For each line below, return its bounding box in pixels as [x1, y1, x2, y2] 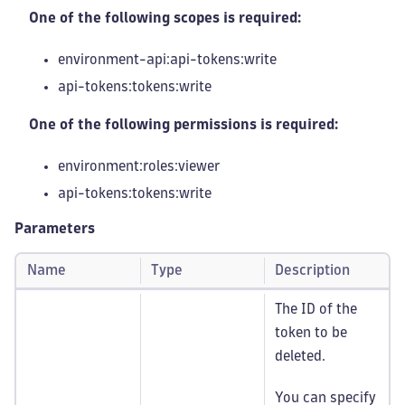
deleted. [275, 349, 325, 363]
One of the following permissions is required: [29, 118, 339, 131]
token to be [275, 325, 347, 339]
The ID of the [275, 302, 357, 316]
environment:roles [58, 159, 174, 173]
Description [275, 263, 350, 277]
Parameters [14, 221, 95, 235]
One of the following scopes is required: [29, 11, 302, 24]
